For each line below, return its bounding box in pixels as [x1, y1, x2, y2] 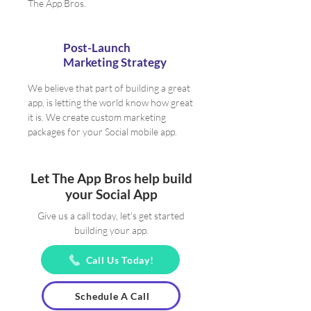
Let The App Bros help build [30, 170, 192, 186]
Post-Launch [63, 40, 131, 55]
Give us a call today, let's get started [37, 210, 185, 221]
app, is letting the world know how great [28, 96, 193, 108]
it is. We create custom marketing [28, 111, 166, 123]
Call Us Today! [85, 253, 154, 266]
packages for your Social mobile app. [28, 126, 177, 137]
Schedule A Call [74, 289, 150, 302]
